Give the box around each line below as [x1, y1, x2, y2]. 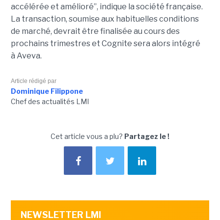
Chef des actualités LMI [10, 97, 89, 106]
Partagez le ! [124, 132, 169, 141]
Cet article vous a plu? [51, 132, 124, 141]
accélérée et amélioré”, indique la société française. [10, 2, 203, 12]
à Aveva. [10, 51, 42, 61]
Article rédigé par [10, 78, 56, 85]
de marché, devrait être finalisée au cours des [10, 27, 180, 36]
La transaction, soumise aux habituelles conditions [10, 14, 199, 24]
